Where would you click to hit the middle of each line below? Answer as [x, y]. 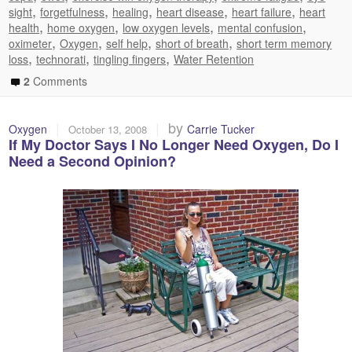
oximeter [31, 43]
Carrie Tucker [221, 129]
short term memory [284, 43]
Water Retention [214, 59]
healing [131, 11]
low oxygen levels [167, 27]
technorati [61, 59]
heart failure [262, 11]
